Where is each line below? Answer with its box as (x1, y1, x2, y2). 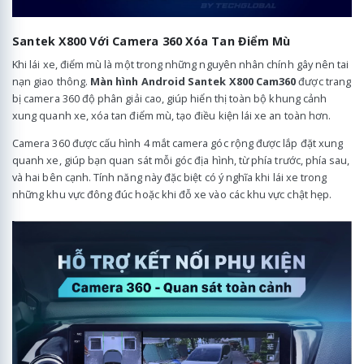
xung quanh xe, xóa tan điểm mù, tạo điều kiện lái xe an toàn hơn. (12, 108, 331, 123)
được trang (296, 74, 351, 89)
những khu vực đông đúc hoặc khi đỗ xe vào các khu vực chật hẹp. (12, 186, 332, 201)
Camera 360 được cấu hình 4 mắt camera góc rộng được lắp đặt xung (12, 135, 344, 150)
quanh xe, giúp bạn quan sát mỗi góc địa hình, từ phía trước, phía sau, (12, 152, 350, 167)
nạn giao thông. (12, 74, 91, 89)
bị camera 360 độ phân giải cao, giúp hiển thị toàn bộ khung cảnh (12, 91, 327, 106)
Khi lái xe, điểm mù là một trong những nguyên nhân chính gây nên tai (12, 57, 349, 72)
